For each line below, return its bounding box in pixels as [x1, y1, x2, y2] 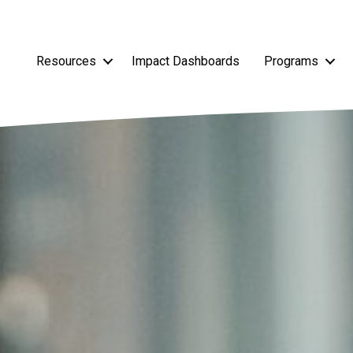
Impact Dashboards [132, 54, 240, 69]
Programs [264, 54, 318, 69]
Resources [36, 54, 96, 69]
